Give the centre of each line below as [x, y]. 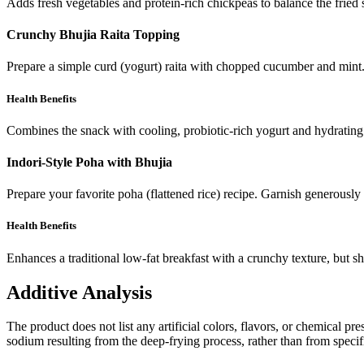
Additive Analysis [79, 292]
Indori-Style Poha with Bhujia [89, 162]
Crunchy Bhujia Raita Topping [93, 35]
